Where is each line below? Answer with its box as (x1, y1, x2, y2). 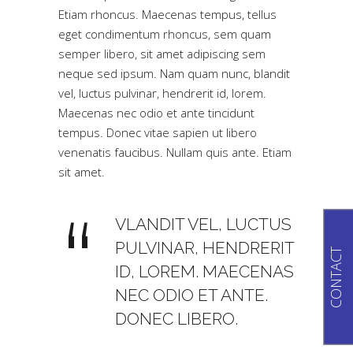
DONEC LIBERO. (115, 309, 238, 329)
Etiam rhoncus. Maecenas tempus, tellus (58, 6, 277, 22)
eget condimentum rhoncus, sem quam (58, 26, 271, 42)
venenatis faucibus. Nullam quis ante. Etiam (58, 144, 292, 160)
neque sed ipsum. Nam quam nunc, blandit (58, 65, 290, 81)
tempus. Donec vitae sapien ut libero (58, 124, 257, 140)
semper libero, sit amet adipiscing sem (58, 46, 266, 61)
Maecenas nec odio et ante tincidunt (58, 105, 255, 121)
